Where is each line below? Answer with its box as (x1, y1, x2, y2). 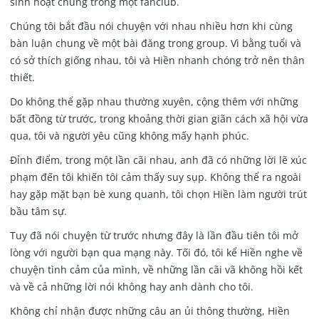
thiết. (9, 70, 35, 85)
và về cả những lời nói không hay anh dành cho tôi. (9, 280, 253, 294)
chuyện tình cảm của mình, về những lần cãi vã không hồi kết (9, 263, 303, 277)
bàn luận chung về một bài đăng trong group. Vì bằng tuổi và (9, 36, 301, 51)
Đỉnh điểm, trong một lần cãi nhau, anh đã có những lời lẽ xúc (9, 153, 307, 167)
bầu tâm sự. (9, 204, 67, 219)
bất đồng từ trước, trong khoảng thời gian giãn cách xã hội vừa (9, 112, 308, 126)
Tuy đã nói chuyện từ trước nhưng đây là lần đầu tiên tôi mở (9, 229, 298, 243)
